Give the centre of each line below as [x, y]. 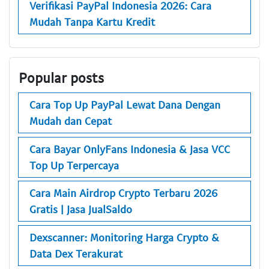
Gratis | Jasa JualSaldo [81, 209]
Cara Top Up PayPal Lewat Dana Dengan [125, 105]
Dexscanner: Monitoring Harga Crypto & [124, 237]
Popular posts [61, 77]
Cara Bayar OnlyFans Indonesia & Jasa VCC [130, 149]
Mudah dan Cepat [71, 121]
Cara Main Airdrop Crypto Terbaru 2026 [123, 193]
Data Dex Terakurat [76, 253]
